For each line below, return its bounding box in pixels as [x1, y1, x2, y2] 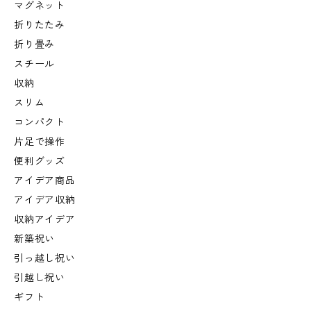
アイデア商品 [14, 174, 76, 187]
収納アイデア [14, 213, 76, 226]
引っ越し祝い [14, 252, 76, 265]
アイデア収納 [14, 194, 76, 207]
